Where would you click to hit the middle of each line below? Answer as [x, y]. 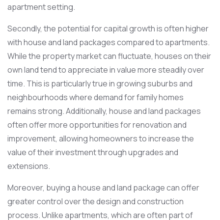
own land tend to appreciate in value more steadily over [106, 69]
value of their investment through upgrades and [93, 152]
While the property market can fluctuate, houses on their [109, 56]
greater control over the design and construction [96, 201]
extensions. [29, 166]
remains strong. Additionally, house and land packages [104, 111]
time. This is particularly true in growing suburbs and [100, 83]
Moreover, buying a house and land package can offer [103, 187]
